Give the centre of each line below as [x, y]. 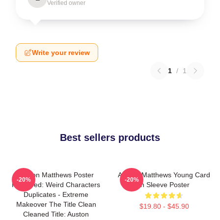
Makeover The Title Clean [56, 204]
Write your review [61, 52]
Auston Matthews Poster [56, 175]
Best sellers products [110, 137]
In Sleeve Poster [164, 184]
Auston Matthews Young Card [164, 175]
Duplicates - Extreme [56, 194]
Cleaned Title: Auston [56, 214]
